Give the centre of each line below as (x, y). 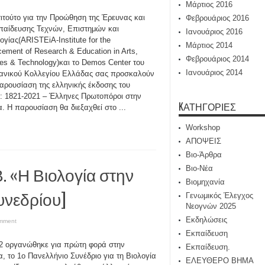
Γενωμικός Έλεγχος (219, 195)
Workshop (203, 127)
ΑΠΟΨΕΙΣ (203, 141)
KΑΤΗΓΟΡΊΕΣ (207, 106)
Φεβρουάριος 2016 (217, 18)
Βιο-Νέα (199, 168)
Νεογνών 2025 (211, 206)
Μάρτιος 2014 (209, 45)
